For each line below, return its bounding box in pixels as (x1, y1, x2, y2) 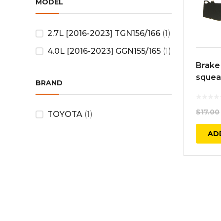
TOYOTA (47, 110, 82, 119)
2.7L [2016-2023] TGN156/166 (47, 29, 160, 38)
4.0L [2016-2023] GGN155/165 (47, 46, 161, 56)
